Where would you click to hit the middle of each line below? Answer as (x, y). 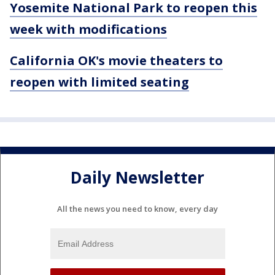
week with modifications (88, 29)
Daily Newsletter (137, 177)
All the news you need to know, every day (137, 209)
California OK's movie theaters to (116, 61)
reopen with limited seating (99, 82)
